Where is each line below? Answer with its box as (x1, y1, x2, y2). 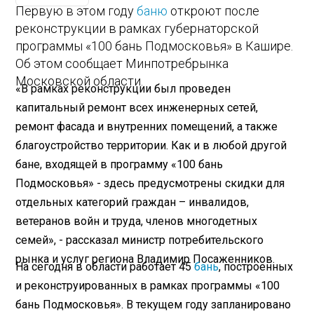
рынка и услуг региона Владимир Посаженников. (15, 252, 275, 266)
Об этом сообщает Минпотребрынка (15, 55, 229, 71)
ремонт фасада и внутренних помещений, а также (15, 120, 278, 134)
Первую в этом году (15, 3, 137, 18)
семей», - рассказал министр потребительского (15, 233, 264, 247)
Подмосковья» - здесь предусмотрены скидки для (15, 177, 285, 191)
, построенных (219, 260, 294, 274)
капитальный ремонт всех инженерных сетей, (15, 101, 259, 115)
